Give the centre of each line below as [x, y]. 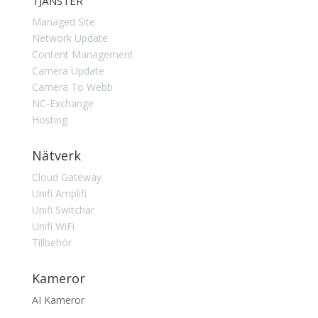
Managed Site [63, 22]
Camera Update [68, 71]
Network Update [70, 38]
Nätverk [56, 156]
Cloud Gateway [66, 177]
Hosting [49, 120]
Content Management [82, 55]
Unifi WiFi [53, 226]
